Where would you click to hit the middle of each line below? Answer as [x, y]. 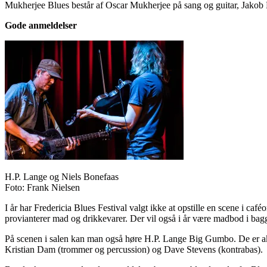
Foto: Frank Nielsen [42, 187]
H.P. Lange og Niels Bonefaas [62, 176]
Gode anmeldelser [41, 25]
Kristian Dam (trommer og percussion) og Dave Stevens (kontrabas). [134, 249]
